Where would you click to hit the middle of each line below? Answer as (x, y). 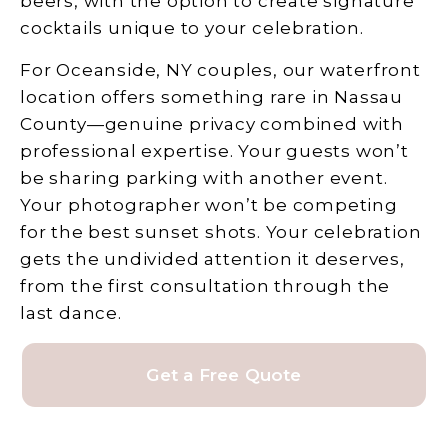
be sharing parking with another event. (204, 177)
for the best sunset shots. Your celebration (221, 231)
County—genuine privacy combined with (212, 123)
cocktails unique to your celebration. (192, 28)
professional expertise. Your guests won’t (214, 150)
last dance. (71, 312)
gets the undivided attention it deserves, (212, 258)
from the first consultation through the (205, 285)
